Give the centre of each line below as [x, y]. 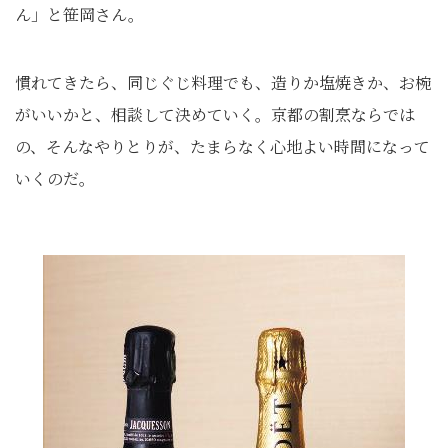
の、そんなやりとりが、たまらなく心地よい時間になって [222, 146]
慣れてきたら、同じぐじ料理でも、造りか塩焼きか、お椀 [223, 82]
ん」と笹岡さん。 [79, 14]
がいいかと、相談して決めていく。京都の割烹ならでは [215, 114]
